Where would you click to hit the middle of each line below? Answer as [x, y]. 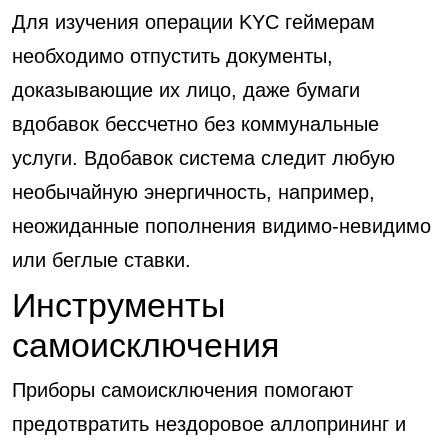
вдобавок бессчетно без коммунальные [195, 124]
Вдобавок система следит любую [239, 158]
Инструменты [118, 305]
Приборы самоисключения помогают [182, 390]
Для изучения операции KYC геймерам [193, 22]
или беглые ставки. [101, 260]
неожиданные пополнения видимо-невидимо [221, 226]
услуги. [48, 158]
